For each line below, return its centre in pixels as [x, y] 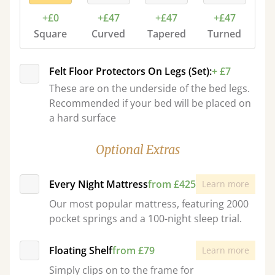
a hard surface [83, 118]
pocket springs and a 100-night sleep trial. [145, 219]
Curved [109, 34]
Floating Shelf [81, 250]
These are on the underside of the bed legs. [149, 88]
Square [51, 34]
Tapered [166, 34]
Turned [225, 34]
